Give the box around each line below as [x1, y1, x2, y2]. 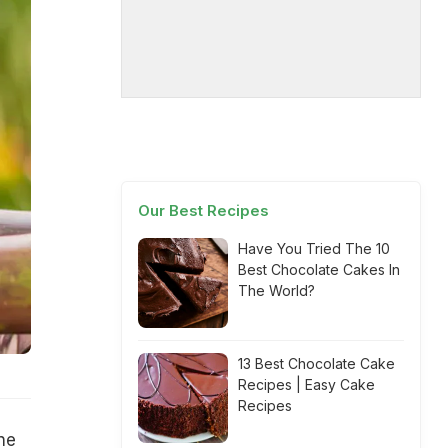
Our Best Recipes [138, 201, 269, 220]
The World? [238, 282, 315, 299]
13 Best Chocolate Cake [238, 355, 395, 372]
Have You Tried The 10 [238, 240, 390, 257]
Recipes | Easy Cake [238, 376, 375, 393]
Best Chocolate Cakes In [238, 261, 400, 278]
